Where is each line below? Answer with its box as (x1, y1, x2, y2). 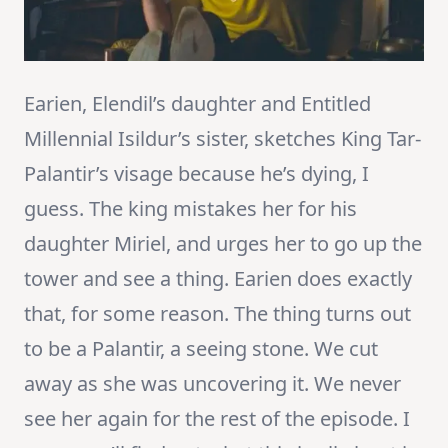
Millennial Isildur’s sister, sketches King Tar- (24, 125, 421, 153)
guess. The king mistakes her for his (24, 195, 357, 223)
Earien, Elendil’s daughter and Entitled (24, 90, 371, 118)
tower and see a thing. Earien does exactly (24, 265, 412, 293)
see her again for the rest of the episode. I (24, 405, 410, 433)
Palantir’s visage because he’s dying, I (24, 160, 369, 188)
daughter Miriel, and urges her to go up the (24, 230, 422, 258)
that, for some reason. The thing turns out (24, 300, 411, 328)
